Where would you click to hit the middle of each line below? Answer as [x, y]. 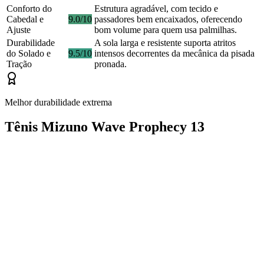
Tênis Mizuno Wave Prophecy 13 [105, 127]
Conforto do [29, 8]
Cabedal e [25, 19]
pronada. [110, 64]
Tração [19, 64]
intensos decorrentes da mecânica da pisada [174, 53]
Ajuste [19, 29]
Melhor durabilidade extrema [58, 102]
